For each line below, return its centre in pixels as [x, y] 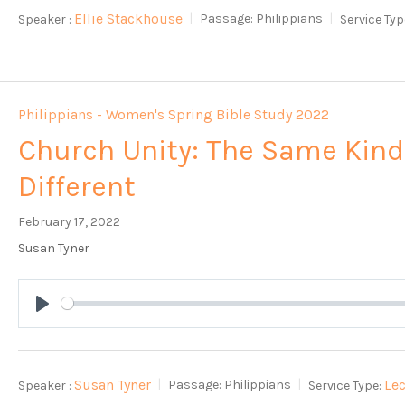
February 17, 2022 [70, 221]
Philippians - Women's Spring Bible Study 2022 [174, 114]
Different [77, 186]
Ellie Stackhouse [129, 18]
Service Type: [345, 385]
